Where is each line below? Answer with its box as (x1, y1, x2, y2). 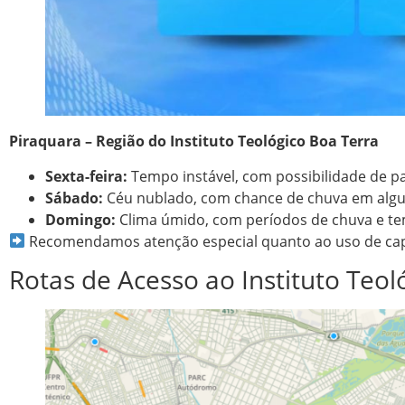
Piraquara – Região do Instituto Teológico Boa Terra (9, 131, 379, 152)
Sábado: (45, 187, 103, 208)
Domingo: (45, 209, 116, 230)
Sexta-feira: (45, 165, 127, 186)
